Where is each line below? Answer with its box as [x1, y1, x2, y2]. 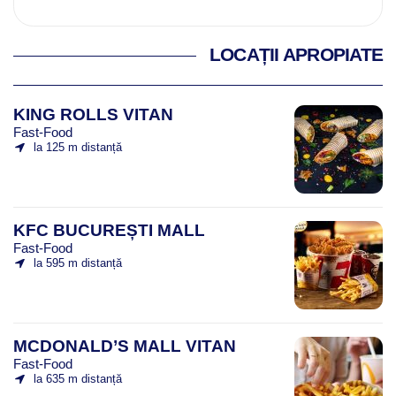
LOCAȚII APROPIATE [209, 44, 383, 66]
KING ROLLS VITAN [13, 105, 173, 125]
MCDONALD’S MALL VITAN [13, 337, 236, 356]
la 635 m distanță [33, 372, 122, 386]
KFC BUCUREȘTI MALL [13, 221, 205, 240]
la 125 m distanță [33, 141, 122, 155]
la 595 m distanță [33, 256, 122, 270]
